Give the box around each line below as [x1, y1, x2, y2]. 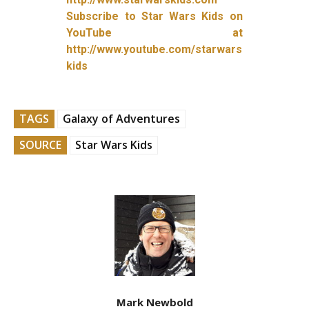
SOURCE [19, 137, 61, 152]
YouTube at [66, 26, 243, 39]
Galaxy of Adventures [63, 110, 180, 126]
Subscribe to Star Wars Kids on [66, 9, 243, 23]
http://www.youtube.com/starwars [66, 42, 243, 56]
